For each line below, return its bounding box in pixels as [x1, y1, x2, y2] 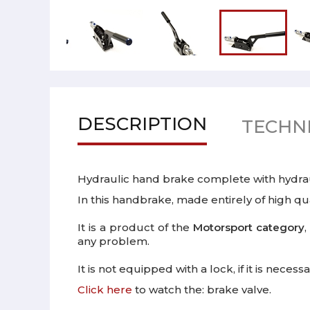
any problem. [77, 235, 149, 248]
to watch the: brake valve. [132, 283, 271, 296]
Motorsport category [192, 221, 304, 234]
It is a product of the [77, 221, 193, 234]
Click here [77, 283, 132, 296]
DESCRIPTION [77, 113, 207, 135]
